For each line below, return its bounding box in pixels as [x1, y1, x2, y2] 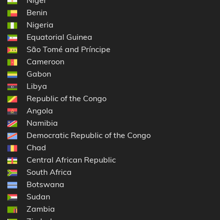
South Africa [27, 166, 72, 177]
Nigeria [27, 19, 54, 29]
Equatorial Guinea [27, 31, 92, 42]
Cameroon [27, 56, 64, 66]
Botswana [27, 179, 64, 189]
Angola [27, 105, 53, 115]
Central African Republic [27, 154, 116, 165]
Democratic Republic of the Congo [27, 130, 151, 140]
